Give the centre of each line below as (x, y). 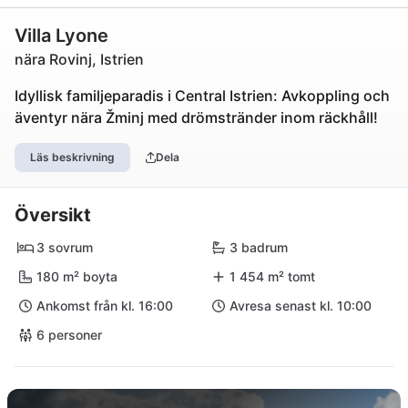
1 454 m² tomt (272, 276)
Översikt (53, 215)
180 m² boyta (77, 276)
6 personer (69, 335)
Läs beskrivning (72, 157)
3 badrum (259, 247)
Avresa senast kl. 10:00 (301, 306)
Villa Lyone (61, 36)
